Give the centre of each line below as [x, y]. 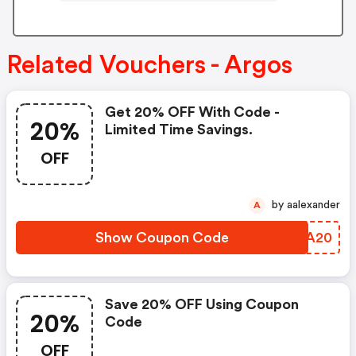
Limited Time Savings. [179, 130]
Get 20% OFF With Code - [192, 112]
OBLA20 [304, 238]
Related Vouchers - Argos [149, 66]
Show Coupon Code [162, 238]
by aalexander [313, 205]
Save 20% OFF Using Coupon [202, 305]
